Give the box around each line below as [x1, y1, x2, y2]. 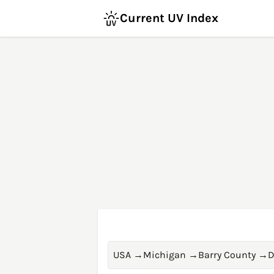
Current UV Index [120, 11, 218, 25]
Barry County [198, 249, 256, 261]
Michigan [143, 249, 186, 261]
